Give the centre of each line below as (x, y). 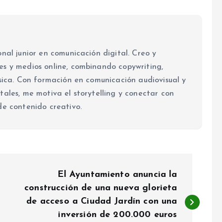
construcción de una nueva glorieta (101, 188)
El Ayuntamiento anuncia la (117, 175)
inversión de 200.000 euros (118, 215)
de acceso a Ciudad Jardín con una (102, 202)
